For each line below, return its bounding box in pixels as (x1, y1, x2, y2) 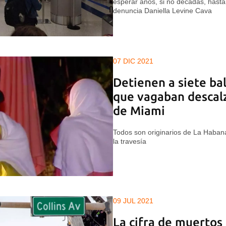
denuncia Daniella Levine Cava (113, 6, 212, 15)
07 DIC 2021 (113, 56, 153, 65)
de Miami (113, 103, 165, 118)
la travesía (113, 137, 146, 146)
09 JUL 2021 (113, 197, 153, 205)
